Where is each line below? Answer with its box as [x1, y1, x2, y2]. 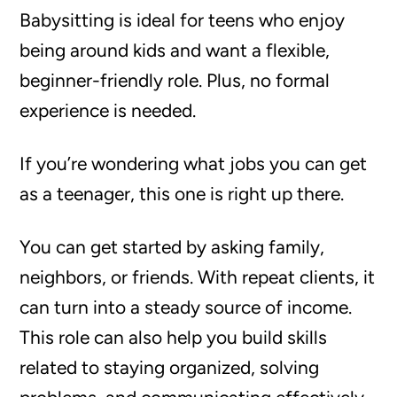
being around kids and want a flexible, [19, 38, 331, 61]
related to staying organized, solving [19, 355, 320, 378]
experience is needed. [19, 98, 197, 121]
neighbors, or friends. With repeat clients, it [19, 265, 376, 288]
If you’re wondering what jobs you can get [19, 152, 368, 175]
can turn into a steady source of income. [19, 295, 353, 318]
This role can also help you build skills [19, 325, 328, 348]
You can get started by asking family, [19, 235, 325, 258]
